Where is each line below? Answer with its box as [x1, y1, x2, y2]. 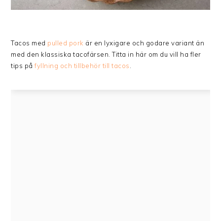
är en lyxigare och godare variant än [83, 39, 205, 47]
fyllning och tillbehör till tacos [35, 62, 130, 70]
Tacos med [11, 39, 48, 47]
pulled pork [47, 39, 84, 47]
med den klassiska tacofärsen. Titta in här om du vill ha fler [11, 50, 201, 59]
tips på [11, 62, 35, 70]
